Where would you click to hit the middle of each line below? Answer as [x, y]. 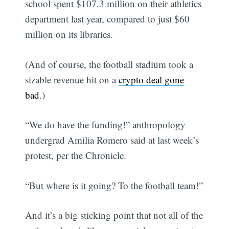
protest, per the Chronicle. [76, 155]
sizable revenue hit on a [72, 79]
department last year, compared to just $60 [108, 19]
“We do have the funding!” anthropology [106, 125]
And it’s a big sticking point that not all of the [114, 215]
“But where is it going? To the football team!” [114, 185]
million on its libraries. [69, 34]
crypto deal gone [152, 79]
